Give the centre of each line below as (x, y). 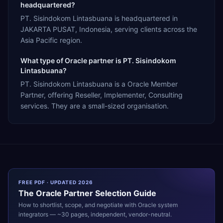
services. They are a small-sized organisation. (95, 106)
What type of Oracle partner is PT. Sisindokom (98, 60)
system (167, 205)
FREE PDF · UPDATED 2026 (56, 182)
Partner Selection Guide (109, 193)
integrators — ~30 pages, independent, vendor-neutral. (95, 214)
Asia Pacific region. (51, 40)
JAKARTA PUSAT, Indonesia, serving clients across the (109, 29)
